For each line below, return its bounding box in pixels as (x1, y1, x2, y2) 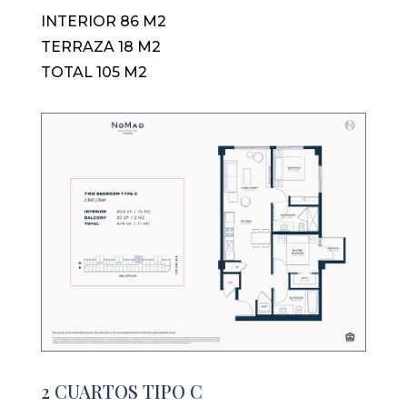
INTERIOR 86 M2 (40, 12, 166, 30)
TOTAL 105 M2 (40, 63, 147, 81)
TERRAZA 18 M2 (40, 37, 161, 55)
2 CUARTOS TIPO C (40, 378, 203, 403)
